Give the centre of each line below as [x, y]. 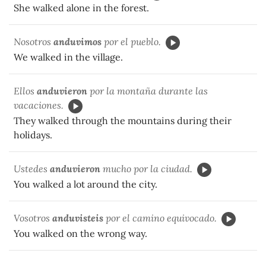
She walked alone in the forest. [81, 7]
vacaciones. [39, 105]
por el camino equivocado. [160, 218]
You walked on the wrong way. [82, 233]
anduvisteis [78, 218]
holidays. [33, 134]
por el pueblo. [131, 41]
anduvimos [77, 41]
